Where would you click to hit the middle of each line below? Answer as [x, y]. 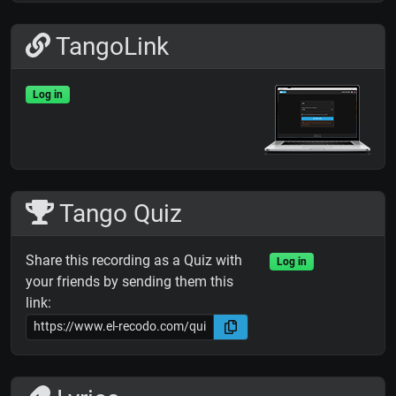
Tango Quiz [118, 213]
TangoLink [110, 46]
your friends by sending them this [129, 281]
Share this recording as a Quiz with [134, 260]
